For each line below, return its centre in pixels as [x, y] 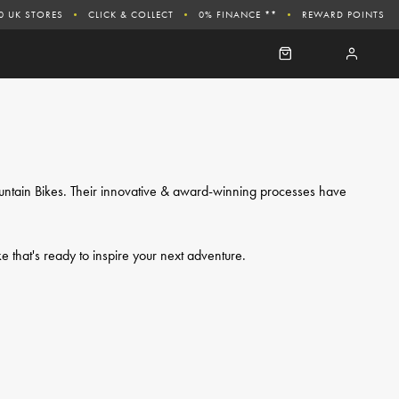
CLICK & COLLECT [131, 14]
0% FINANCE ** [238, 14]
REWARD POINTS [343, 14]
